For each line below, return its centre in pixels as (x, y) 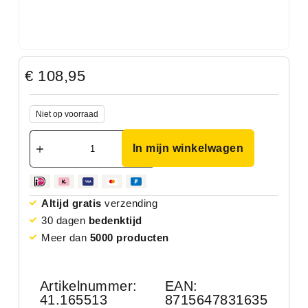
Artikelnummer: (88, 286)
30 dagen (65, 220)
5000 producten (129, 237)
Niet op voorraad (67, 114)
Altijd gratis (71, 203)
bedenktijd (115, 220)
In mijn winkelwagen (188, 148)
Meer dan (66, 237)
